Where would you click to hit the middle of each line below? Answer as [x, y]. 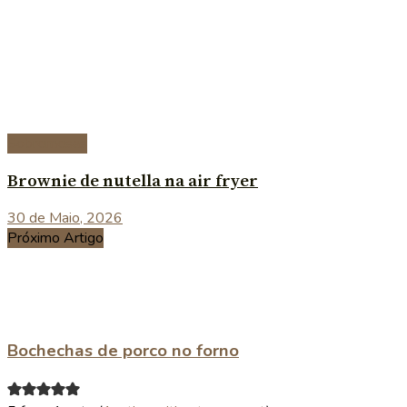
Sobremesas [47, 143]
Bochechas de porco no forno [123, 351]
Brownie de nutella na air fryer [133, 181]
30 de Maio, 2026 [65, 218]
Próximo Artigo [55, 238]
